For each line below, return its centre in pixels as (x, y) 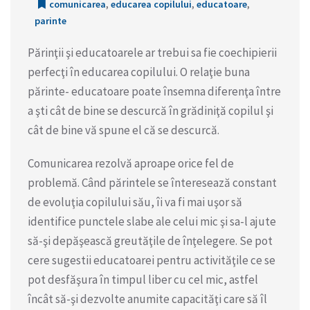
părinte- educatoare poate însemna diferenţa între (154, 91)
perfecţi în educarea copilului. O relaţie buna (139, 72)
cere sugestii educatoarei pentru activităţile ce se (152, 260)
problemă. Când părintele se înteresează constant (152, 182)
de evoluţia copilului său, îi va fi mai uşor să (135, 202)
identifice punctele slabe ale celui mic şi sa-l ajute (152, 221)
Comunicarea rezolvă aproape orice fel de (131, 163)
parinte (51, 20)
